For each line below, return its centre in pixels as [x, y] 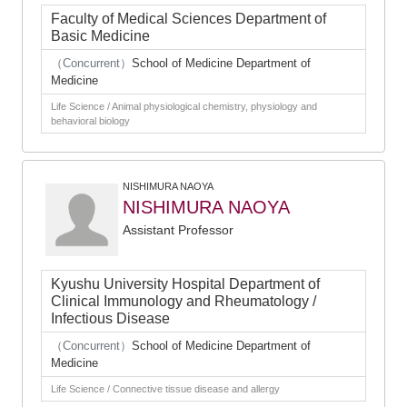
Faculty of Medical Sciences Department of [189, 19]
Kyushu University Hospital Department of [185, 284]
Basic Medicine [100, 36]
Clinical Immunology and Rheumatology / [184, 301]
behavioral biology [90, 121]
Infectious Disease [110, 318]
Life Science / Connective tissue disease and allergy [165, 389]
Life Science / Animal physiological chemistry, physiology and [184, 106]
